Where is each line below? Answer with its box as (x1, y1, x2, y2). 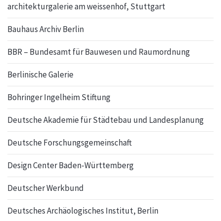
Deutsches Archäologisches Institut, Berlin (7, 205, 158, 216)
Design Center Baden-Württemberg (7, 160, 134, 171)
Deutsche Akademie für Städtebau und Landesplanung (7, 114, 204, 125)
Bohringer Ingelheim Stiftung (7, 92, 110, 103)
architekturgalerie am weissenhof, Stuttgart (7, 1, 165, 12)
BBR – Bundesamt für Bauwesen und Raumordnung (7, 46, 190, 57)
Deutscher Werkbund (7, 183, 84, 193)
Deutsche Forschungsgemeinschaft (7, 137, 132, 148)
